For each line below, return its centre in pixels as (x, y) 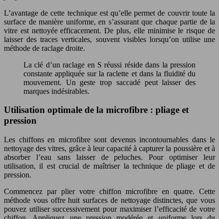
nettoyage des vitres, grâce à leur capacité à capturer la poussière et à (109, 149)
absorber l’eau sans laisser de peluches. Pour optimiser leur (109, 157)
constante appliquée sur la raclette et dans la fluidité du (109, 73)
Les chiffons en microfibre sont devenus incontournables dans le (109, 140)
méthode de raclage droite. (44, 48)
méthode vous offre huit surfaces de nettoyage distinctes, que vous (109, 200)
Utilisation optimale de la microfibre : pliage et (96, 110)
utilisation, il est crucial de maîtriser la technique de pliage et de (109, 166)
